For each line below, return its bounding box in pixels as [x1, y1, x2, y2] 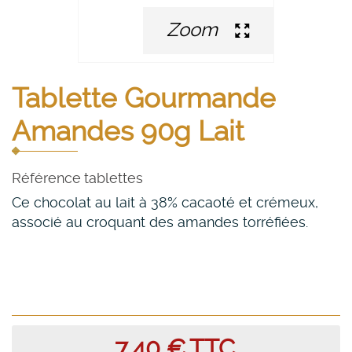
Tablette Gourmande [12, 82, 276, 115]
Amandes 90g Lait [12, 115, 244, 148]
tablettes [84, 170, 143, 187]
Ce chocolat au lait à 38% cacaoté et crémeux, [12, 194, 318, 211]
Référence [12, 170, 81, 187]
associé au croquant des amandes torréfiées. [12, 214, 308, 231]
